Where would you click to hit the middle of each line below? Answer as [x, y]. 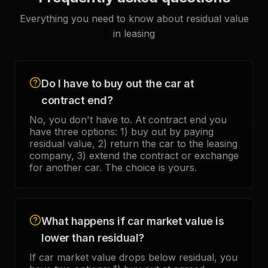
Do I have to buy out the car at [118, 83]
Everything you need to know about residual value [134, 19]
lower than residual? [93, 238]
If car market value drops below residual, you [133, 257]
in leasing [134, 33]
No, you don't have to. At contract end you [128, 120]
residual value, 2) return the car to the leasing [133, 144]
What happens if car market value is [133, 221]
